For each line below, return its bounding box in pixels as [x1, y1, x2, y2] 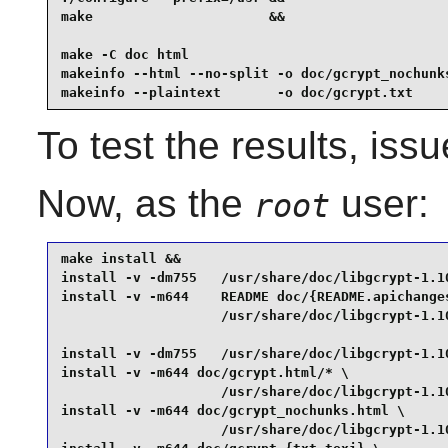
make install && [60, 251, 181, 267]
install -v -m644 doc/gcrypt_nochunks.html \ [60, 403, 405, 419]
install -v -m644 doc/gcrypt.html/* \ [60, 365, 349, 381]
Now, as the [36, 181, 254, 225]
